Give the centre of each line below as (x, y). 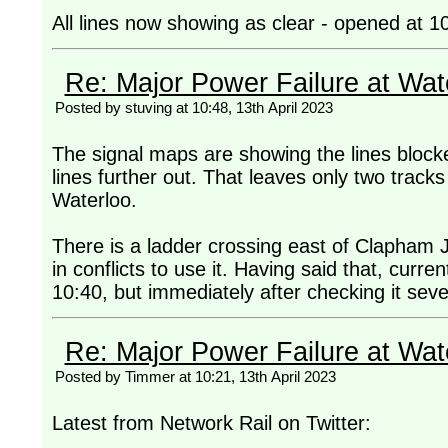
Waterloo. (97, 199)
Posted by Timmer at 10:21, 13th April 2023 (195, 376)
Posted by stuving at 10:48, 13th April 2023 (193, 107)
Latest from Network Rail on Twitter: (211, 422)
